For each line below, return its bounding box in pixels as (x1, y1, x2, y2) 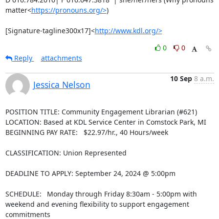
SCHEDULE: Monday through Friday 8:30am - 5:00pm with (5, 189, 197, 198)
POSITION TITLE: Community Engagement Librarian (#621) (5, 107, 197, 116)
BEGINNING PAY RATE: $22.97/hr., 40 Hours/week (5, 128, 168, 137)
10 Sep (170, 74, 192, 83)
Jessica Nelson (33, 79, 90, 90)
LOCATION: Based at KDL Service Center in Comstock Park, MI (5, 117, 206, 127)
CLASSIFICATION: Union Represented (5, 148, 127, 157)
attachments (41, 53, 82, 63)
